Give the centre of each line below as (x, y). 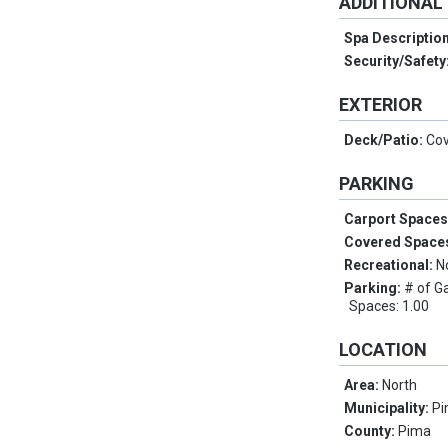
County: (371, 431)
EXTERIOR (381, 105)
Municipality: (388, 408)
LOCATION (383, 350)
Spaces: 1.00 (389, 306)
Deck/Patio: (385, 140)
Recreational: (390, 265)
